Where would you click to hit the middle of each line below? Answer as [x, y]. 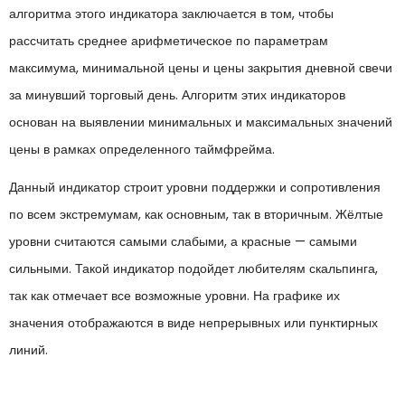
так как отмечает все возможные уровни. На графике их [174, 295]
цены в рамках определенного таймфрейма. [142, 149]
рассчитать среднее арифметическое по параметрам [169, 41]
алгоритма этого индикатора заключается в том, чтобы [171, 14]
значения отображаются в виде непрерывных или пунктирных [193, 322]
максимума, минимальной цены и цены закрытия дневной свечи [201, 68]
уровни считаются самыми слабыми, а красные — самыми [183, 241]
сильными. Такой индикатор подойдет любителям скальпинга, [193, 268]
